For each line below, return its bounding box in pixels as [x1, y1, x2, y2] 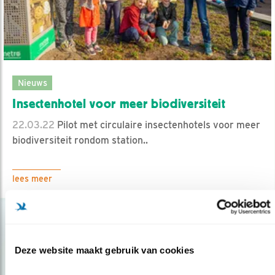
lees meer [12, 173, 52, 184]
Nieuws [17, 77, 47, 88]
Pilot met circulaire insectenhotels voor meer [55, 118, 260, 131]
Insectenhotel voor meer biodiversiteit [12, 96, 226, 111]
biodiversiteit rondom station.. [12, 134, 148, 146]
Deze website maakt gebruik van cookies [14, 244, 194, 255]
